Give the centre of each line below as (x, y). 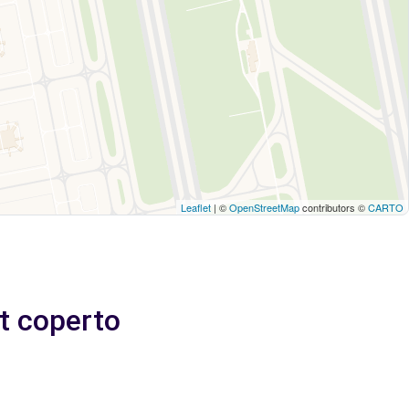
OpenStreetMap (264, 207)
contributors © (334, 207)
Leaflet (196, 207)
